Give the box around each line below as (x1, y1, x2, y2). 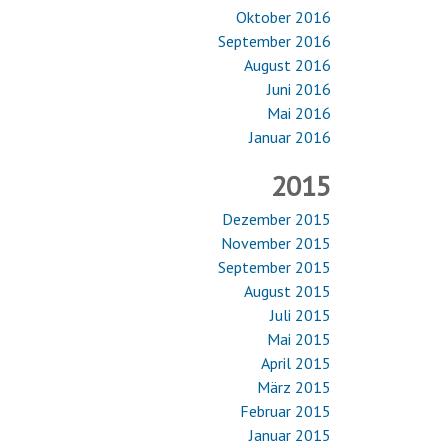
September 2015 (218, 257, 331, 277)
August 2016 (244, 55, 331, 75)
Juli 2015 (270, 305, 331, 325)
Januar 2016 (249, 127, 331, 147)
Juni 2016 (267, 79, 331, 99)
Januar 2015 (249, 425, 331, 445)
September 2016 (218, 31, 331, 51)
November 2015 (221, 233, 331, 253)
